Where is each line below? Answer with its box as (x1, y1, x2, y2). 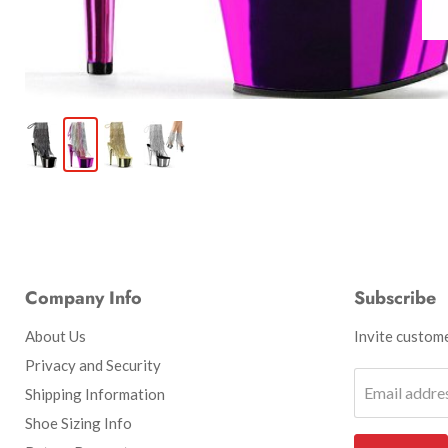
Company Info (25, 284, 142, 311)
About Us (25, 326, 86, 345)
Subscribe (353, 284, 436, 311)
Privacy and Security (25, 355, 161, 374)
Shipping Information (25, 384, 165, 403)
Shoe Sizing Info (25, 413, 132, 432)
